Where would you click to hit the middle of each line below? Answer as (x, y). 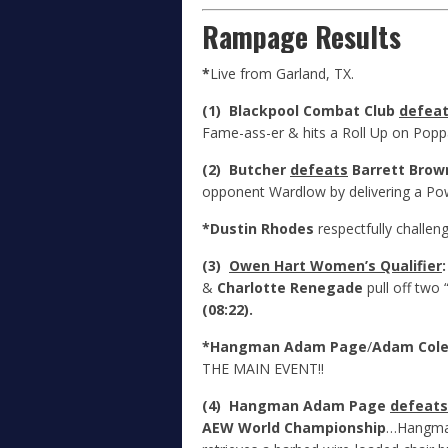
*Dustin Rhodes (258, 228)
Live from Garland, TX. (282, 73)
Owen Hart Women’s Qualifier (335, 265)
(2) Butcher (246, 169)
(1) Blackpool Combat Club (300, 110)
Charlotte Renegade (290, 287)
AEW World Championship (294, 427)
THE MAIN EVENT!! (263, 368)
